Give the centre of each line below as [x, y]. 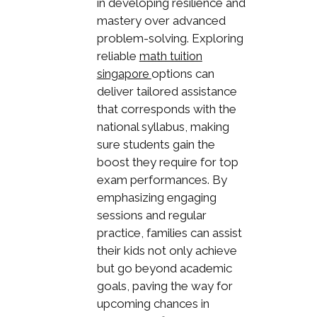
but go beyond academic [164, 268]
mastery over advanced [161, 20]
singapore [124, 74]
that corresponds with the [166, 109]
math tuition [171, 56]
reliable [118, 56]
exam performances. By [162, 179]
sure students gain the [156, 144]
